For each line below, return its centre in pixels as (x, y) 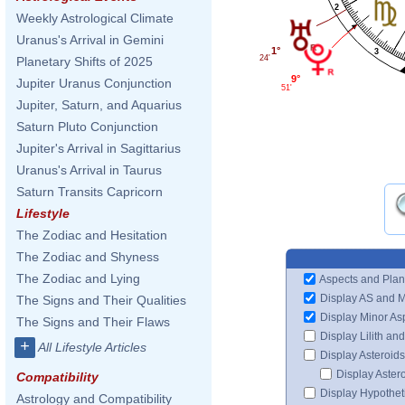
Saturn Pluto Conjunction (87, 127)
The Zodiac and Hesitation (92, 235)
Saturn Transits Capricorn (89, 192)
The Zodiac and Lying (78, 278)
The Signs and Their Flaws (93, 322)
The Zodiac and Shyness (88, 257)
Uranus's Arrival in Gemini (90, 40)
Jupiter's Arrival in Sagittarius (99, 148)
